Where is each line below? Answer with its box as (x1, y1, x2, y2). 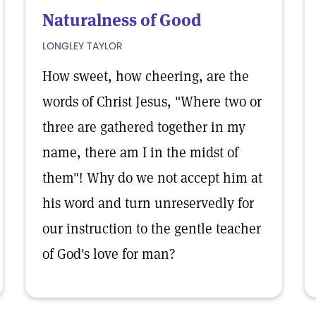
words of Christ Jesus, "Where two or (42, 92, 262, 111)
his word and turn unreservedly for (42, 194, 254, 212)
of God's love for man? (42, 245, 176, 263)
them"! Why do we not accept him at (42, 169, 262, 187)
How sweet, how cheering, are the (42, 67, 249, 85)
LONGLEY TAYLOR (42, 39, 123, 53)
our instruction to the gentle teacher (42, 219, 261, 238)
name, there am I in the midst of (42, 143, 238, 162)
